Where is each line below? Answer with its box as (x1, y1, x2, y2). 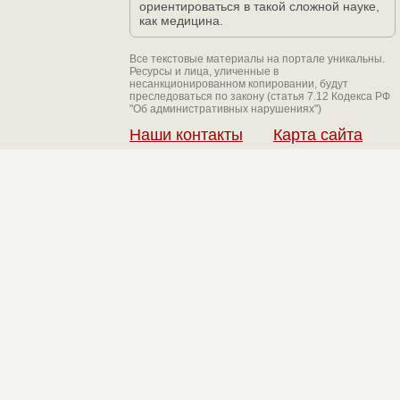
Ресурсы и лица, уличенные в (129, 65, 279, 78)
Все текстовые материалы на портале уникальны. (129, 53, 385, 65)
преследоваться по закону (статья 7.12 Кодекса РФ (129, 90, 390, 103)
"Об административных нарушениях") (129, 103, 321, 115)
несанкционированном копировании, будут (129, 78, 348, 90)
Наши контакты (129, 126, 243, 144)
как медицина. (139, 13, 223, 28)
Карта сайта (273, 126, 362, 144)
